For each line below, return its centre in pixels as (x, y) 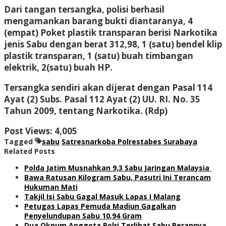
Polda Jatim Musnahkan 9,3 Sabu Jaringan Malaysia (118, 167)
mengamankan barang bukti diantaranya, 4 (98, 21)
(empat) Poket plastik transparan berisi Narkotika (111, 32)
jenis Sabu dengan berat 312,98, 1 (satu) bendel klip (113, 44)
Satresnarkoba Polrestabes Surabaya (129, 141)
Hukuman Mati (51, 187)
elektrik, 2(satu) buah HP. (58, 67)
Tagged (19, 141)
